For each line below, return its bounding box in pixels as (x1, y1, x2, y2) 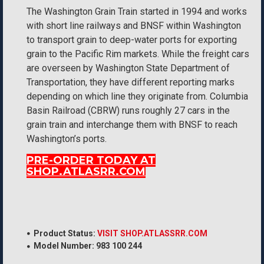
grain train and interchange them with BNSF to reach (27, 119, 237, 130)
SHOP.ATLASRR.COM (27, 165, 146, 178)
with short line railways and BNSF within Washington (27, 20, 241, 31)
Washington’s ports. (27, 133, 107, 144)
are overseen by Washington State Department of (27, 62, 230, 74)
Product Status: (34, 229, 95, 238)
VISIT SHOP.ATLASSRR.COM (97, 229, 207, 238)
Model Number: (34, 241, 94, 250)
